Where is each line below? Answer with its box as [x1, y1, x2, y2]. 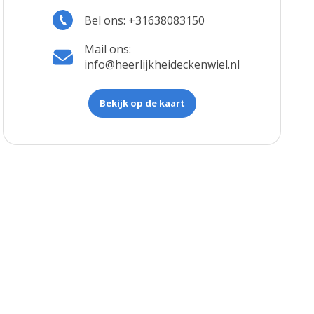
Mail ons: [84, 41, 132, 57]
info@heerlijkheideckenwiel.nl [84, 57, 240, 73]
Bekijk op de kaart [99, 97, 185, 110]
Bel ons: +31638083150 [84, 12, 205, 28]
